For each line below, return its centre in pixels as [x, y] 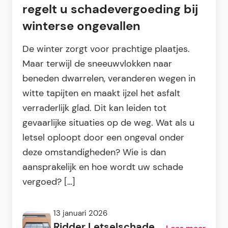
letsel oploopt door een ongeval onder [103, 138]
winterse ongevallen [81, 26]
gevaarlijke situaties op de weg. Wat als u [108, 123]
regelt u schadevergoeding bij [110, 9]
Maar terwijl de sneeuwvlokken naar [97, 64]
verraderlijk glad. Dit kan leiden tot [94, 108]
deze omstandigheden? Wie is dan [94, 152]
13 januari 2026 [80, 213]
